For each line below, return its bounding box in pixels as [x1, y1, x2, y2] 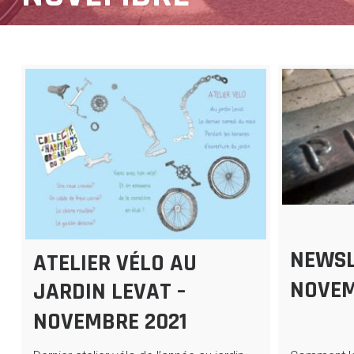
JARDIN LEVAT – [32, 276, 186, 307]
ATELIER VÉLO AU [32, 247, 197, 278]
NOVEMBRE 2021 [32, 306, 187, 337]
